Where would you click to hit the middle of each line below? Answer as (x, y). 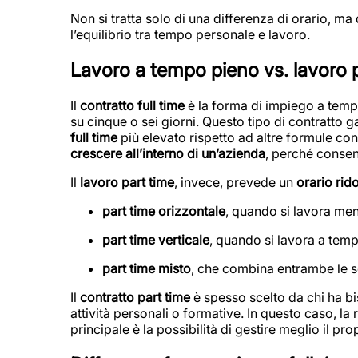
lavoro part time (127, 182)
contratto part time (135, 297)
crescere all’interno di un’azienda (168, 153)
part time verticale (156, 239)
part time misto (147, 268)
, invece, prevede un (235, 182)
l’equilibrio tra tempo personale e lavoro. (190, 34)
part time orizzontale (164, 211)
